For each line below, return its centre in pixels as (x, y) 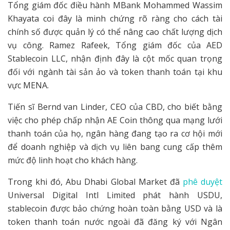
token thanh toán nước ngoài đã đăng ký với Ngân (115, 222)
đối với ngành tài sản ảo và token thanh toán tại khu (115, 72)
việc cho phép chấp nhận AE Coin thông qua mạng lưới (115, 120)
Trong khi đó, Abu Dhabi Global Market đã (95, 182)
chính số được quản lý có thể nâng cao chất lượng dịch (115, 32)
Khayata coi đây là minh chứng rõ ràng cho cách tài (115, 19)
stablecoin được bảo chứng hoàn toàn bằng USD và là (115, 209)
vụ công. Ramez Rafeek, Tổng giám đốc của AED (115, 45)
